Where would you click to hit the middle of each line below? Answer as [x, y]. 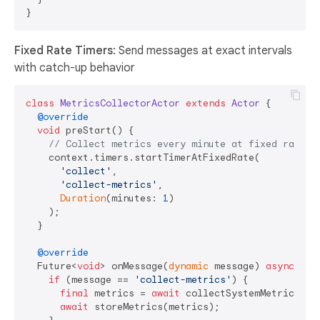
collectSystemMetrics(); [249, 294]
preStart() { [97, 131]
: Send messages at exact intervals [202, 51]
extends [206, 104]
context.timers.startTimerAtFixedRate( [143, 158]
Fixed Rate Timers [64, 51]
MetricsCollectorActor [120, 104]
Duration [83, 199]
